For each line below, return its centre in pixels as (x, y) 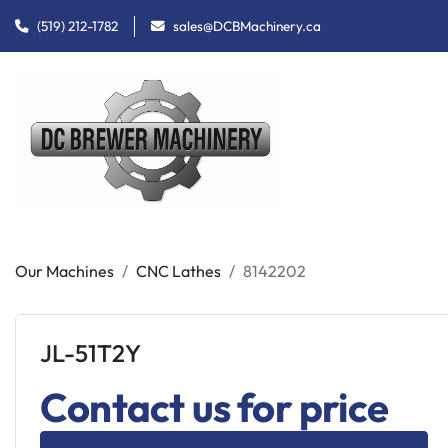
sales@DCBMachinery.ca (247, 25)
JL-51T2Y (90, 353)
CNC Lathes (178, 270)
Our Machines (64, 270)
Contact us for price (214, 407)
